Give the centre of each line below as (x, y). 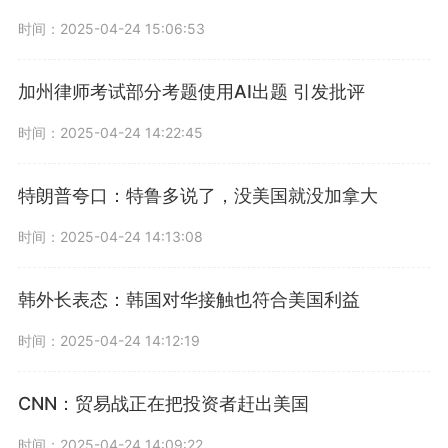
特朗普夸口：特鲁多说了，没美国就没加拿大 (198, 195)
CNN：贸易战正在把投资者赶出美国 (163, 403)
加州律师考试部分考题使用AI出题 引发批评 (191, 91)
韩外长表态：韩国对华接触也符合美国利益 (189, 299)
